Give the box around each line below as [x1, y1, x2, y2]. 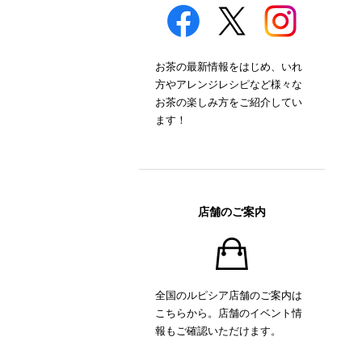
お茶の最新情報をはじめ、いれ [155, 59, 302, 74]
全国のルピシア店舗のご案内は [155, 288, 302, 302]
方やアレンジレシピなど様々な [155, 77, 302, 91]
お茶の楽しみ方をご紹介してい [155, 95, 302, 109]
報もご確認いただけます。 [155, 323, 281, 338]
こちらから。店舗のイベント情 [155, 305, 302, 320]
